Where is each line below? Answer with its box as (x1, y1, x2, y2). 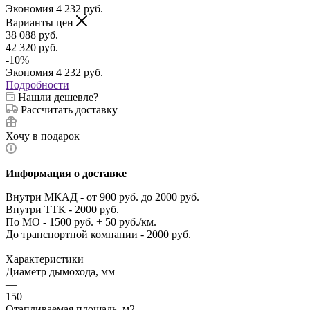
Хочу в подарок (6, 129, 80, 142)
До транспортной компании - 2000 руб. (6, 228, 191, 240)
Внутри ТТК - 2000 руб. (6, 203, 119, 215)
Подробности (6, 78, 69, 91)
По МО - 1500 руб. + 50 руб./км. (6, 215, 156, 228)
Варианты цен (6, 16, 76, 28)
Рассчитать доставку (21, 103, 118, 116)
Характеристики (6, 253, 84, 265)
